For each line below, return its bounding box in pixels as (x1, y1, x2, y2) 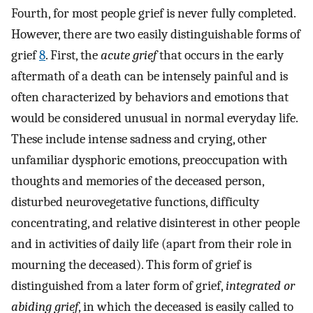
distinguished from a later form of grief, (11, 278, 226, 294)
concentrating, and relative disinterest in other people (11, 215, 300, 231)
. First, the (45, 48, 101, 64)
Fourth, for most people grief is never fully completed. (11, 6, 296, 22)
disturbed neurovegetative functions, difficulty (11, 194, 259, 210)
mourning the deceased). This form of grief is (11, 257, 252, 273)
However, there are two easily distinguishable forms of (11, 27, 300, 43)
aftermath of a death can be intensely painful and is (11, 68, 288, 85)
